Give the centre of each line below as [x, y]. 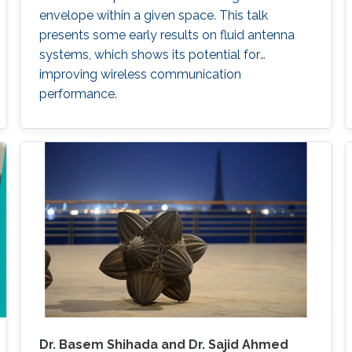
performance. [78, 93]
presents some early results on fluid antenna [167, 35]
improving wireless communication [140, 74]
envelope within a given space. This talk [153, 15]
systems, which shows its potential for [149, 54]
